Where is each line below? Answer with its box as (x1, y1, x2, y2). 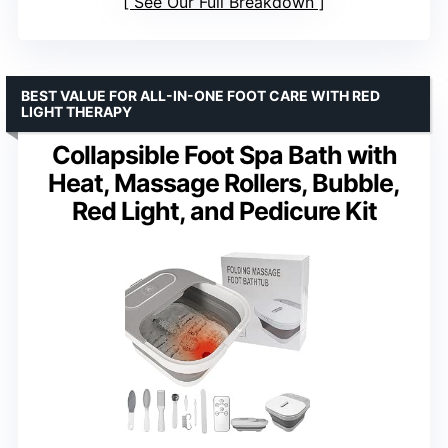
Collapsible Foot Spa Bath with (51, 139, 397, 170)
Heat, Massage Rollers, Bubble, (48, 167, 400, 198)
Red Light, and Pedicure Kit (71, 195, 377, 226)
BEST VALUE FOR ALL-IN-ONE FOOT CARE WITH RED (21, 86, 380, 104)
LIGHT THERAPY (21, 102, 132, 120)
